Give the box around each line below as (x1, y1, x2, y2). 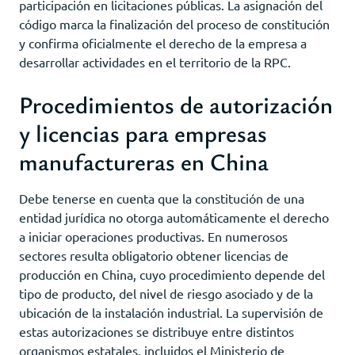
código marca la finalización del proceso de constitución (19, 15, 330, 32)
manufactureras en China (19, 144, 269, 177)
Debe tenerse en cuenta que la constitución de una (19, 189, 304, 206)
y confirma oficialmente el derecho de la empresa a (19, 34, 307, 51)
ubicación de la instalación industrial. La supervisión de (19, 303, 323, 320)
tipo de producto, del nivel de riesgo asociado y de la (19, 284, 313, 301)
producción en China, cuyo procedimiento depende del (19, 265, 325, 282)
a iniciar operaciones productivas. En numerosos (19, 227, 288, 244)
